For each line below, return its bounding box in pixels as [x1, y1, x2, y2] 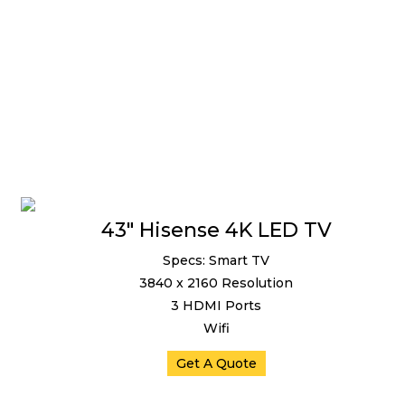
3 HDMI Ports [171, 297, 261, 314]
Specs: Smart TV [163, 252, 269, 268]
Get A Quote [175, 355, 257, 372]
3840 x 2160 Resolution [139, 275, 293, 291]
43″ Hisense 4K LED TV [100, 218, 332, 242]
